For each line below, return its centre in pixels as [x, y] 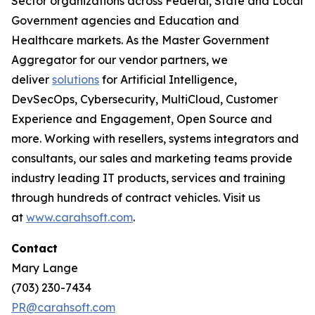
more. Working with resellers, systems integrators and [155, 139]
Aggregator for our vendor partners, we [120, 60]
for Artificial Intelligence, [168, 79]
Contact [34, 248]
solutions [76, 79]
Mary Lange [45, 268]
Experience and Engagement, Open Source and [142, 119]
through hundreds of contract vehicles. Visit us [136, 198]
